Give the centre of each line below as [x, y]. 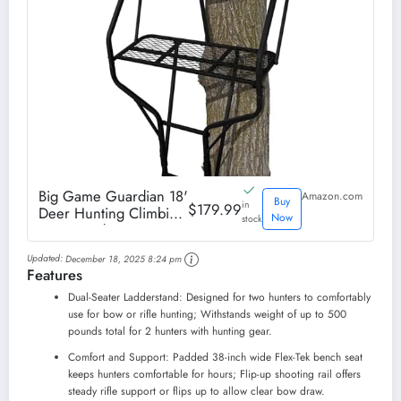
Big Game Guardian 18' [113, 196]
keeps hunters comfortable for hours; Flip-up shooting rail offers [214, 375]
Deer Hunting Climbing [112, 213]
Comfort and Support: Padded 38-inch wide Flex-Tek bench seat [215, 358]
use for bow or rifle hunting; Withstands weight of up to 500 [207, 315]
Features [55, 275]
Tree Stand [72, 230]
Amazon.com [332, 196]
